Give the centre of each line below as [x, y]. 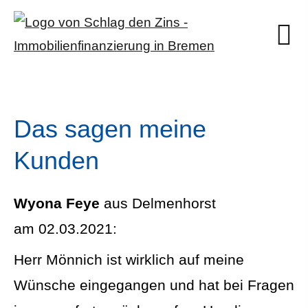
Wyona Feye [57, 203]
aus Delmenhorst [158, 203]
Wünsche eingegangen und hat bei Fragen [154, 285]
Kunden [56, 161]
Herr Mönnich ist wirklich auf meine [129, 260]
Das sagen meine [110, 129]
